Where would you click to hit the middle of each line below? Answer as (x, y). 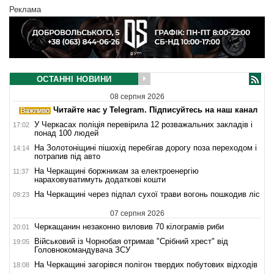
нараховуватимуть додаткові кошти (100, 180)
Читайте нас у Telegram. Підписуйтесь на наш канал (154, 110)
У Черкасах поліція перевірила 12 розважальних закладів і (143, 125)
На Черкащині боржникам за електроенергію (117, 171)
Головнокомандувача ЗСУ (82, 250)
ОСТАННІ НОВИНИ (74, 79)
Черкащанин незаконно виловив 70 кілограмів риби (129, 227)
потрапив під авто (67, 157)
